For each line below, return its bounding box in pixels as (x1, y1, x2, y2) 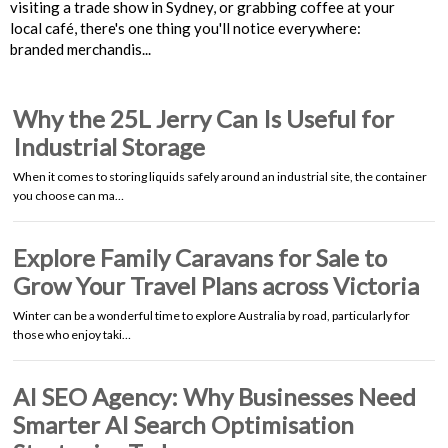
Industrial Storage (13, 131, 205, 161)
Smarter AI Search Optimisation (13, 409, 354, 439)
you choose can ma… (13, 187, 124, 203)
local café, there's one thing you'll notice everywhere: (10, 18, 361, 37)
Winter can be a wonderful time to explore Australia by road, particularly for (13, 307, 410, 323)
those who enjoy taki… (13, 326, 131, 342)
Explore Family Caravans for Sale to (13, 242, 387, 272)
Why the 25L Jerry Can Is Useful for (13, 103, 394, 133)
